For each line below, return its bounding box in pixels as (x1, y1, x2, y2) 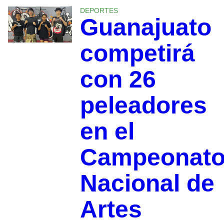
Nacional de (79, 169, 214, 196)
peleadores (79, 91, 207, 118)
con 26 (79, 65, 156, 92)
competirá (79, 39, 195, 66)
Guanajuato (79, 13, 211, 40)
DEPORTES (79, 6, 118, 14)
